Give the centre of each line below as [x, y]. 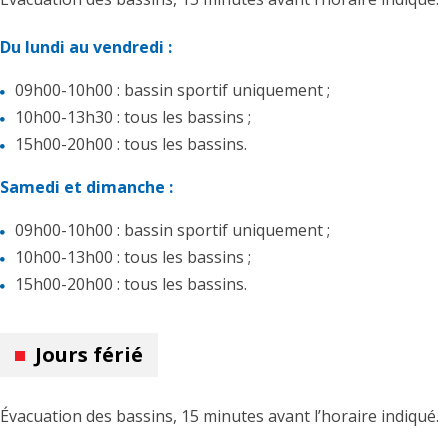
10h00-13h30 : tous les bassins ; [133, 116]
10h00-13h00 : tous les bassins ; [133, 256]
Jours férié [89, 354]
